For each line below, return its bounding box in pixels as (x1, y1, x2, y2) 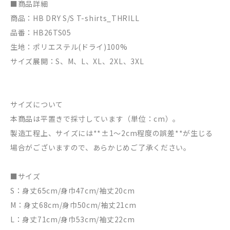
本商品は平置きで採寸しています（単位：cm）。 (10, 113, 181, 124)
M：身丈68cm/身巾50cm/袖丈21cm (10, 199, 137, 210)
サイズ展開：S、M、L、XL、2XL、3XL (10, 55, 144, 66)
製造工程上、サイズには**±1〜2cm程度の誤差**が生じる (10, 127, 214, 138)
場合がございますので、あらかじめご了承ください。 (10, 142, 191, 152)
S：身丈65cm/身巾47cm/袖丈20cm (10, 185, 135, 196)
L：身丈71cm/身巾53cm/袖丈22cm (10, 214, 135, 224)
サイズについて (10, 99, 63, 109)
